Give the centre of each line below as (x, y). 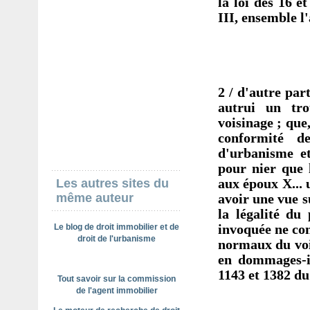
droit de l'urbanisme (117, 239)
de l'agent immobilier (117, 291)
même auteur (95, 198)
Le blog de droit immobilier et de (117, 227)
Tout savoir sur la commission (117, 279)
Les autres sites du (112, 183)
